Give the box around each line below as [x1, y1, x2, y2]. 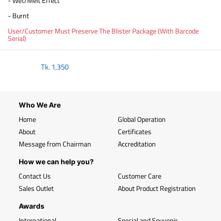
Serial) [8, 33, 26, 43]
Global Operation [118, 114, 166, 124]
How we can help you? [19, 157, 94, 166]
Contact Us [19, 171, 51, 181]
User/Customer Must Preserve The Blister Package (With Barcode [8, 26, 199, 36]
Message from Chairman [19, 139, 91, 149]
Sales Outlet [19, 183, 54, 193]
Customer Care [118, 171, 161, 181]
